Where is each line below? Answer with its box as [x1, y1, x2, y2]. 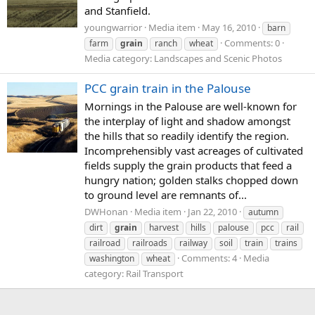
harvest [149, 221, 179, 233]
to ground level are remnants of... [84, 188, 247, 202]
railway [179, 236, 207, 249]
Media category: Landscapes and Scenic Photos [84, 52, 282, 65]
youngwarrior [84, 21, 142, 34]
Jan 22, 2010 [188, 205, 237, 218]
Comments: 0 [224, 37, 280, 49]
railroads [132, 236, 167, 249]
